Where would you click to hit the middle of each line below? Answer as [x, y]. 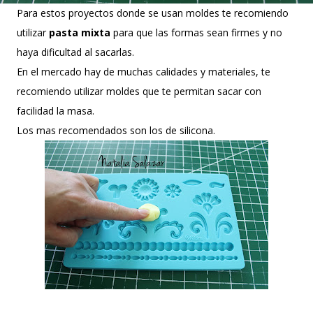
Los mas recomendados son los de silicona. [116, 130]
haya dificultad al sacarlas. [75, 52]
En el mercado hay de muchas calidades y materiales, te [144, 71]
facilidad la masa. [56, 110]
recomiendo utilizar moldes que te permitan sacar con [139, 91]
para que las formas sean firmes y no [196, 32]
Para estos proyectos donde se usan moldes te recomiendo [153, 13]
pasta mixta [78, 32]
